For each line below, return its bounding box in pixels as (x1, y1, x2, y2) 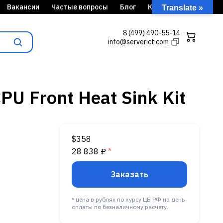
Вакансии (6, 2, 39, 11)
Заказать (111, 169, 148, 179)
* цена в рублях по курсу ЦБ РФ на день (72, 196, 185, 204)
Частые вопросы (51, 2, 108, 11)
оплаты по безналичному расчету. (72, 203, 168, 211)
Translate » (162, 3, 203, 12)
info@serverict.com (108, 37, 169, 46)
